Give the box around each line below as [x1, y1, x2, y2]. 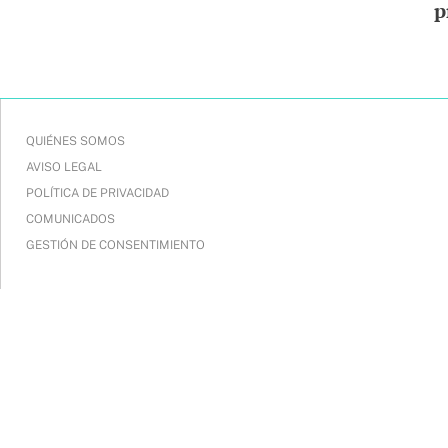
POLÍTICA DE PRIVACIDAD [26, 186, 169, 200]
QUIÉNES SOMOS [26, 134, 125, 148]
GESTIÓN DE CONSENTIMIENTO [26, 238, 205, 252]
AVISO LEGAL [26, 160, 102, 174]
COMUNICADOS [26, 212, 115, 226]
